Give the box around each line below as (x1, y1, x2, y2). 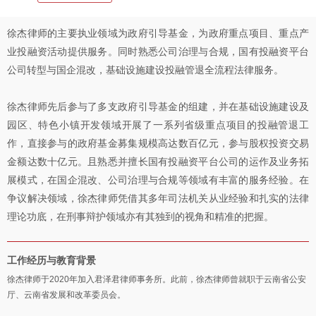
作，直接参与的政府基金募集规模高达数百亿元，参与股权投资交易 (7, 138, 309, 149)
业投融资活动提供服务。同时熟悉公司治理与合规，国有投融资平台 (7, 46, 309, 57)
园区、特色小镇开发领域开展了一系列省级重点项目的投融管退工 (7, 119, 309, 130)
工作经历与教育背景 (7, 255, 96, 266)
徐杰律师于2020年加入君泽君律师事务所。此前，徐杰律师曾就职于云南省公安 (7, 274, 306, 284)
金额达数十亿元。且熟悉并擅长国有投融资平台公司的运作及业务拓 (7, 156, 309, 167)
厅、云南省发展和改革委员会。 (7, 290, 126, 300)
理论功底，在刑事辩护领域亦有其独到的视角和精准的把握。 (7, 211, 274, 222)
